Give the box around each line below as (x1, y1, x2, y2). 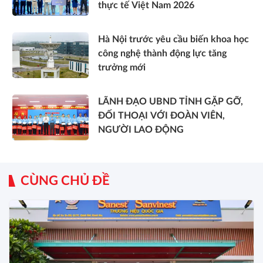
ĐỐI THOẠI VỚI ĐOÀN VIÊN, (98, 110, 225, 120)
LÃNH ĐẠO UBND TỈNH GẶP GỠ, (98, 96, 243, 106)
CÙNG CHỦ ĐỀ (21, 174, 110, 187)
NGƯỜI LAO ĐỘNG (98, 124, 184, 134)
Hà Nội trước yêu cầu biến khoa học (98, 34, 249, 44)
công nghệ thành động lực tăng (98, 48, 227, 58)
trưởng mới (98, 62, 146, 72)
